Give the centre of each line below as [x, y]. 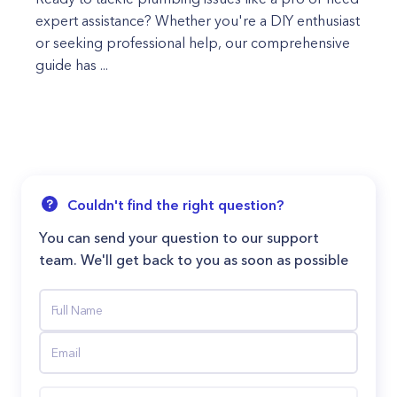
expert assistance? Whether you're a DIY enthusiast [198, 20]
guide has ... [72, 65]
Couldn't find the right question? [175, 205]
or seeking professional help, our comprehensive [193, 43]
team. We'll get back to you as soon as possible [194, 260]
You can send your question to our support [179, 237]
